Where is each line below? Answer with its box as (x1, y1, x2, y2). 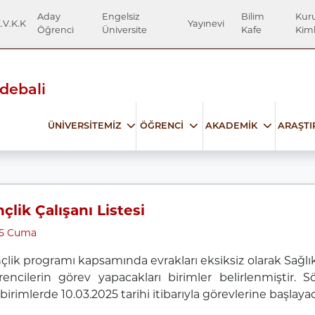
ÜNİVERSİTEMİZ (47, 120, 121, 131)
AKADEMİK (205, 120, 258, 131)
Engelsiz (101, 11, 140, 22)
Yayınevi (188, 18, 225, 29)
